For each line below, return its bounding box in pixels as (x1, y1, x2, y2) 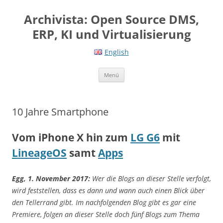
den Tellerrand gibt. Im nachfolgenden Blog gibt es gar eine (12, 198, 196, 207)
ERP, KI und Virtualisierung (32, 26, 191, 42)
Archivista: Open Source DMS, (24, 11, 199, 27)
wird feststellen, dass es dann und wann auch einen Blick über (12, 186, 205, 195)
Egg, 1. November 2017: (12, 174, 90, 183)
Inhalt (11, 12, 31, 21)
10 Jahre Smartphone (12, 105, 109, 118)
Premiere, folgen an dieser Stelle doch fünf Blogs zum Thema (12, 210, 200, 219)
